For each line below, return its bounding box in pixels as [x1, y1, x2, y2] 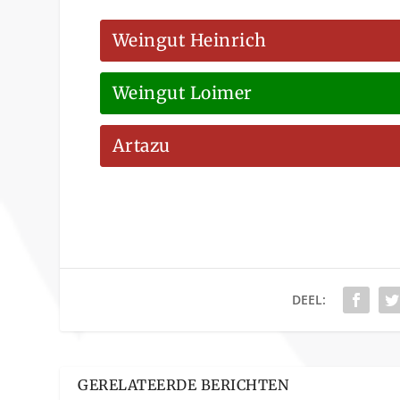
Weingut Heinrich [112, 29, 267, 52]
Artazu [112, 135, 171, 157]
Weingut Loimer [112, 82, 253, 104]
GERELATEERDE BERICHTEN [78, 375, 289, 394]
